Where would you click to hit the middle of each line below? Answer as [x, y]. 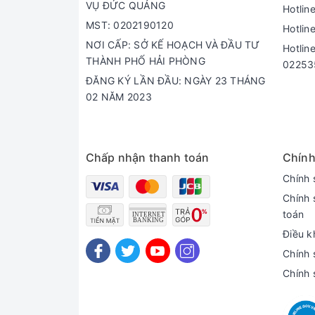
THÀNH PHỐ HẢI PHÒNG [146, 61]
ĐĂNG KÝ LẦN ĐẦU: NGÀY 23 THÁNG [176, 81]
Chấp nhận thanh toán [148, 158]
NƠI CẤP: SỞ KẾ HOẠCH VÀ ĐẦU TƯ [173, 45]
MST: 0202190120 [130, 25]
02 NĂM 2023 [119, 97]
